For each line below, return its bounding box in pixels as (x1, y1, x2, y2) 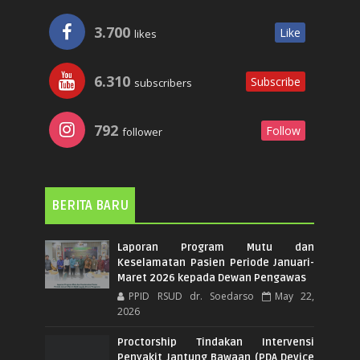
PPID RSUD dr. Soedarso (129, 288, 255, 303)
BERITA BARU (51, 197, 129, 214)
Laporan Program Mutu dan (117, 240, 315, 254)
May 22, (275, 288, 315, 303)
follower (120, 124, 163, 139)
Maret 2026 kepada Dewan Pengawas (117, 271, 307, 284)
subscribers (132, 75, 193, 90)
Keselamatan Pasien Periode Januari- (117, 256, 315, 269)
